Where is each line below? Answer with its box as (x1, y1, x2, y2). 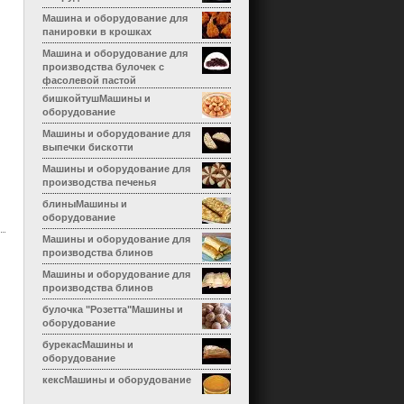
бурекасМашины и (42, 339, 133, 350)
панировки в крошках (42, 26, 151, 37)
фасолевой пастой (42, 75, 136, 86)
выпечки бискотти (42, 142, 133, 152)
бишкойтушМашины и (42, 93, 151, 104)
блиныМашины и (42, 198, 127, 209)
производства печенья (42, 177, 156, 188)
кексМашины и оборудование (42, 374, 191, 385)
